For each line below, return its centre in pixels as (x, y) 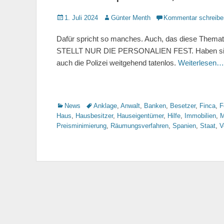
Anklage (105, 106)
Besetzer (183, 106)
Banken (155, 106)
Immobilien (200, 116)
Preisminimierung (81, 126)
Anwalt (130, 106)
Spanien (184, 126)
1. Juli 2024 (81, 18)
